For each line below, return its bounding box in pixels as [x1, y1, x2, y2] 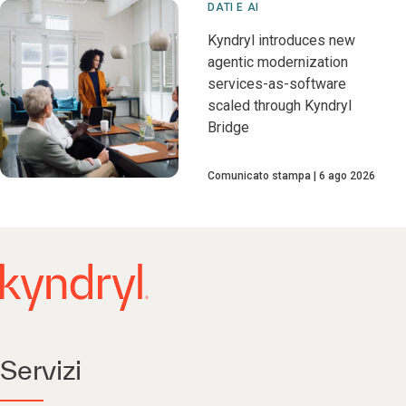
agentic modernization [208, 53, 349, 71]
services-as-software [208, 74, 347, 92]
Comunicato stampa [208, 169, 312, 182]
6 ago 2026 [319, 169, 376, 182]
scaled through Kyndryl [208, 96, 353, 114]
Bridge [208, 118, 250, 136]
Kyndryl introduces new [208, 31, 356, 49]
